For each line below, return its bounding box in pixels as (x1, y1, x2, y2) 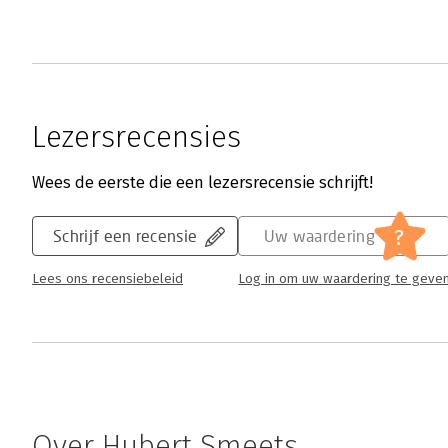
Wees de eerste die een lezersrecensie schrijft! (32, 173, 373, 193)
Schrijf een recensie (53, 226, 198, 246)
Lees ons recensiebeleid (32, 271, 183, 288)
